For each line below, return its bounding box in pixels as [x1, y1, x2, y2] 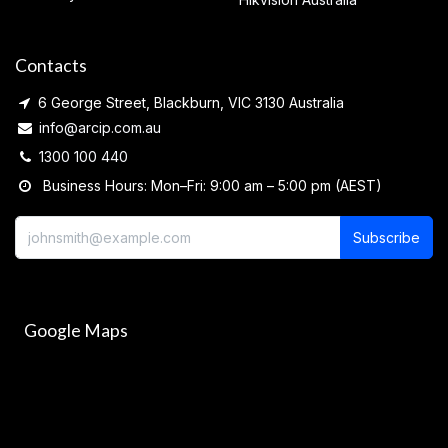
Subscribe [353, 228, 420, 246]
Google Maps [15, 319, 128, 341]
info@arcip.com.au [39, 118, 161, 136]
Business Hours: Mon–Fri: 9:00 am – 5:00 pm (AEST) [31, 176, 382, 194]
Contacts [15, 54, 87, 76]
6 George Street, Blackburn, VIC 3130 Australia [30, 93, 344, 111]
